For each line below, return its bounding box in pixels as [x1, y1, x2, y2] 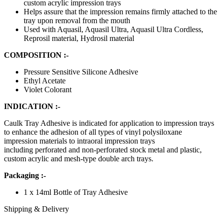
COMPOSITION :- [4, 51, 69, 60]
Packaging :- [4, 171, 46, 180]
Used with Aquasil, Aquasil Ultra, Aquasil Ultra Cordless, [24, 25, 203, 34]
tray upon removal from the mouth [24, 16, 130, 25]
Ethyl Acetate [24, 76, 66, 85]
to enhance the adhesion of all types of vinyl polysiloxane [4, 128, 182, 137]
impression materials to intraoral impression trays [4, 137, 155, 146]
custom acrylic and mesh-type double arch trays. [4, 154, 153, 163]
